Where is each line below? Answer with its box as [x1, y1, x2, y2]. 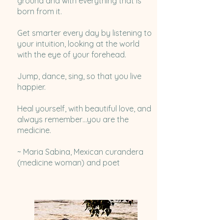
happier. [17, 82, 46, 92]
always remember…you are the [17, 114, 129, 125]
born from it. [17, 6, 62, 17]
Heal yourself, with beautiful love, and [17, 104, 151, 114]
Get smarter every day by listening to [17, 28, 152, 38]
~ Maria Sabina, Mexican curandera [17, 147, 143, 157]
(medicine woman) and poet [17, 158, 120, 168]
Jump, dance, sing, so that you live [17, 71, 141, 82]
